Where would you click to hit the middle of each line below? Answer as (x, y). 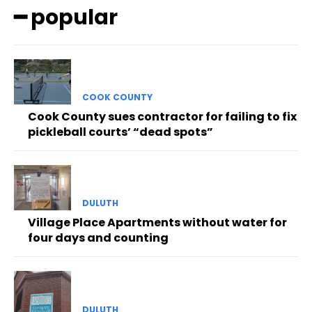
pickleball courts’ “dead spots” (120, 132)
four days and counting (98, 238)
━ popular (66, 17)
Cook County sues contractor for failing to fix (162, 116)
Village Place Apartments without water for (157, 223)
